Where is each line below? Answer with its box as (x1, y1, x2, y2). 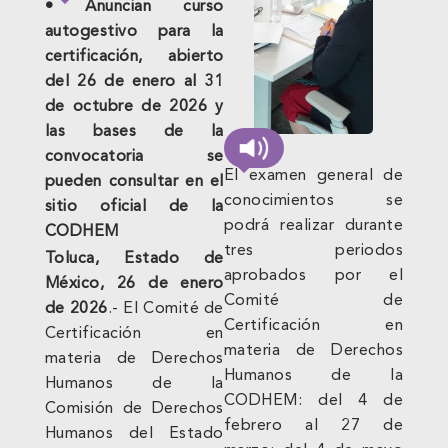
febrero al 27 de (223, 418, 404, 435)
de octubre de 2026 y (44, 99, 224, 116)
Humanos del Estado (44, 425, 224, 442)
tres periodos (223, 243, 404, 260)
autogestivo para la (44, 24, 224, 41)
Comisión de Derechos (44, 400, 224, 417)
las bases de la (44, 124, 224, 141)
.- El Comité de (107, 300, 224, 317)
